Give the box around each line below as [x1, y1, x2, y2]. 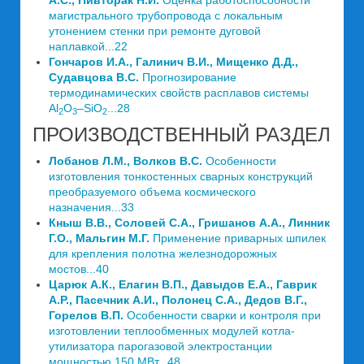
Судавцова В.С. [49, 71, 139, 84]
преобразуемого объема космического [49, 185, 256, 198]
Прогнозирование [139, 71, 236, 84]
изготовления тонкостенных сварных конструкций [49, 170, 313, 183]
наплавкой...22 [49, 40, 128, 53]
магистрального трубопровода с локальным [49, 9, 283, 22]
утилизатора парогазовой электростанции [49, 340, 272, 353]
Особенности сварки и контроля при [123, 309, 321, 322]
